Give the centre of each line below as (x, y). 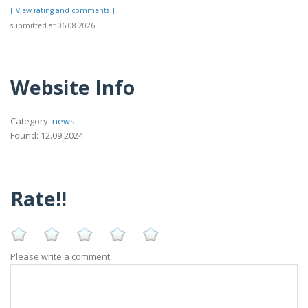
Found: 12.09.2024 (47, 136)
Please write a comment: (61, 256)
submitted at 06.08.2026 (53, 25)
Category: (31, 121)
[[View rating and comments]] (63, 10)
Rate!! (38, 198)
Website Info (73, 87)
